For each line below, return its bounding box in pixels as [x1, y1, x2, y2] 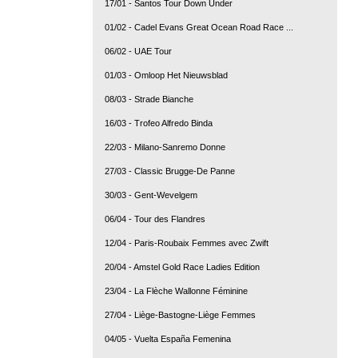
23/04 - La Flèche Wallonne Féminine [105, 285, 248, 296]
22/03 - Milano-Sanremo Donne [105, 141, 225, 152]
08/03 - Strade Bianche [105, 93, 193, 104]
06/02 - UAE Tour [105, 46, 172, 56]
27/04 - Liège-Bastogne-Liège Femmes [105, 309, 256, 320]
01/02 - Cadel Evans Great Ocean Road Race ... [105, 22, 293, 32]
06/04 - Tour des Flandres [105, 213, 205, 224]
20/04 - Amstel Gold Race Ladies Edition [105, 261, 260, 272]
